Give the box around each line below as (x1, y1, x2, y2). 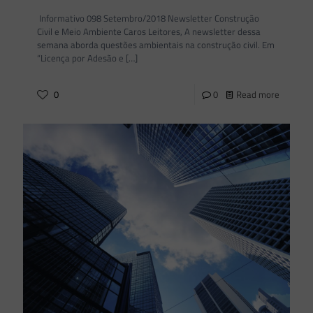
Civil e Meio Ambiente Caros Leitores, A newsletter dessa (37, 24, 261, 38)
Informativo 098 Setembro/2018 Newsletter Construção (37, 11, 259, 25)
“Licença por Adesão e (37, 51, 124, 65)
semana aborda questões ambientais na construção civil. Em (37, 38, 275, 52)
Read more (236, 87, 279, 101)
